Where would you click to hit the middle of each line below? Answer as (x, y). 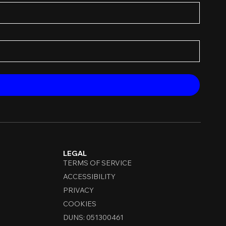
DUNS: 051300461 (93, 218)
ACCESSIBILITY (89, 177)
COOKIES (79, 204)
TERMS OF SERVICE (97, 163)
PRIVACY (78, 190)
